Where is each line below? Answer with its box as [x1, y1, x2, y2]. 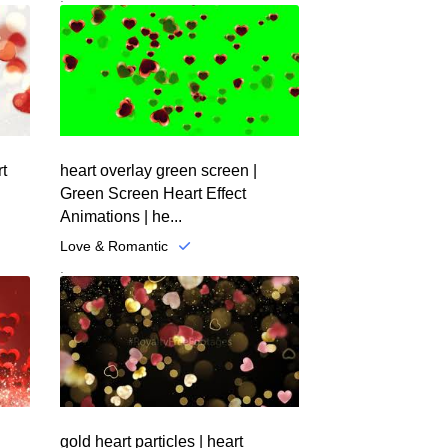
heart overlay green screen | [59, 161, 257, 179]
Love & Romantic [59, 237, 168, 254]
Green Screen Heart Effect [59, 184, 246, 202]
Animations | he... [59, 207, 182, 225]
